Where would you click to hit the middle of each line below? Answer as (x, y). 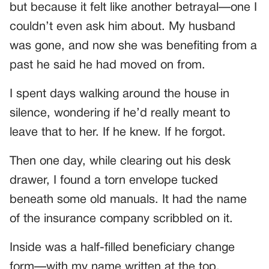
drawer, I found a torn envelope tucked (114, 180)
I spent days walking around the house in (119, 94)
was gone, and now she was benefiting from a (133, 46)
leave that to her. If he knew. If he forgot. (118, 132)
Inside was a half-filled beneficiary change (122, 248)
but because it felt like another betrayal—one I (133, 8)
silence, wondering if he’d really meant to (120, 113)
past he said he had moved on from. (107, 65)
